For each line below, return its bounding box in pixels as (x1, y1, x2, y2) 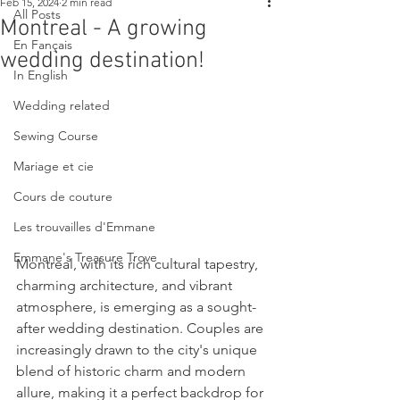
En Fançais (13, 36, 72, 53)
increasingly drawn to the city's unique (16, 341, 261, 359)
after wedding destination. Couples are (16, 320, 267, 337)
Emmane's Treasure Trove (13, 248, 157, 265)
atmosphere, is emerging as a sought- (16, 298, 256, 316)
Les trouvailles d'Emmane (13, 218, 155, 235)
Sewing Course (13, 127, 98, 144)
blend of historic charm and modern (16, 362, 249, 380)
